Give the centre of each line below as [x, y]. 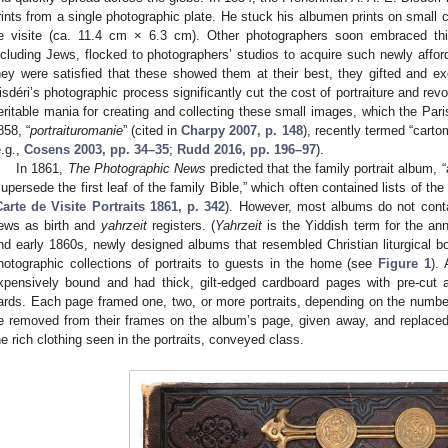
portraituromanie [77, 130]
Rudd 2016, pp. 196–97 [246, 149]
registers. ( [180, 225]
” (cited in [152, 130]
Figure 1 [405, 263]
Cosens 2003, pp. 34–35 [96, 149]
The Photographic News [136, 168]
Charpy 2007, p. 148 [242, 130]
